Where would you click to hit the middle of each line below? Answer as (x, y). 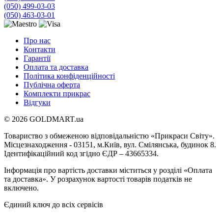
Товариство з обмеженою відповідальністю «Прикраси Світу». (109, 136)
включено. (21, 188)
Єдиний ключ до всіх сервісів (54, 204)
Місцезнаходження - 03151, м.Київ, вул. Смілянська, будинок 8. (110, 144)
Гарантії (37, 58)
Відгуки (37, 102)
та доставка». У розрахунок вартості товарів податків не (98, 179)
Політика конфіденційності (69, 76)
